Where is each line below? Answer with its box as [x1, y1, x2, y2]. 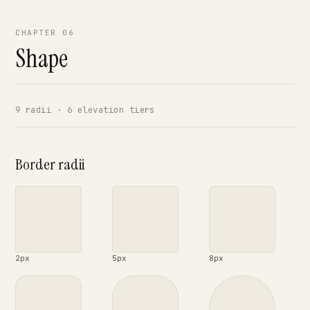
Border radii [15, 154, 84, 174]
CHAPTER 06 [15, 28, 75, 37]
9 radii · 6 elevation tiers [15, 104, 155, 116]
